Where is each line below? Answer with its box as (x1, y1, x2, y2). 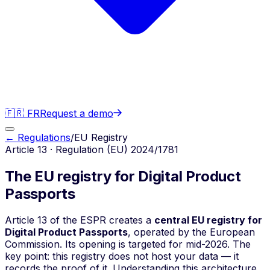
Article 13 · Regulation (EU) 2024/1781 (5, 143, 178, 155)
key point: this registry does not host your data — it (5, 250, 239, 263)
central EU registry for (154, 214, 262, 227)
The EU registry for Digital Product (5, 167, 241, 185)
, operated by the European (128, 226, 255, 239)
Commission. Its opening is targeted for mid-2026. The (5, 238, 251, 251)
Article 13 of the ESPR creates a (5, 214, 154, 227)
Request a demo (40, 107, 113, 119)
